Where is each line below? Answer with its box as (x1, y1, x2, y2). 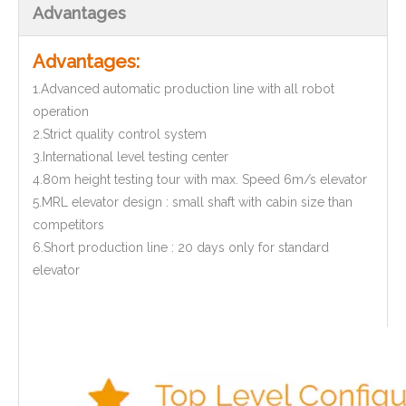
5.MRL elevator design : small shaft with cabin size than (33, 195, 353, 209)
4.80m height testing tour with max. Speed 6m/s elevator (33, 172, 367, 187)
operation (33, 104, 89, 119)
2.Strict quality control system (33, 127, 207, 141)
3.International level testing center (33, 150, 228, 164)
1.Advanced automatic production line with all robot (33, 82, 334, 96)
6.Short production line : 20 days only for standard (33, 240, 329, 255)
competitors (33, 217, 104, 232)
